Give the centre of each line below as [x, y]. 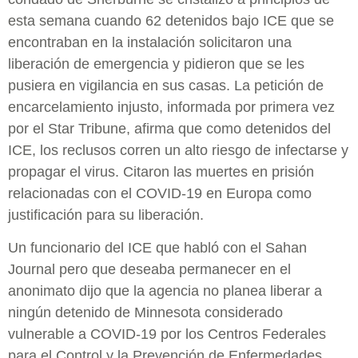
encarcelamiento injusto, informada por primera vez [171, 107]
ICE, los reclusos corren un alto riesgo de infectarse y [178, 150]
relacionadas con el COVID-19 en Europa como [160, 193]
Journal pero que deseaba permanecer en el [149, 270]
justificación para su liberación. [106, 215]
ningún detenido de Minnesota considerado [145, 313]
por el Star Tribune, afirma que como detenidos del [169, 128]
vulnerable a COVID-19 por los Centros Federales [167, 334]
